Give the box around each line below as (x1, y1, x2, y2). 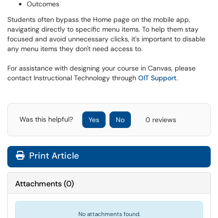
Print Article (27, 150, 79, 162)
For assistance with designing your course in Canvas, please (7, 64, 196, 73)
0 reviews (145, 115, 176, 124)
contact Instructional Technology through (7, 73, 138, 82)
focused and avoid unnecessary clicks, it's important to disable (7, 35, 205, 43)
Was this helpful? (19, 114, 75, 124)
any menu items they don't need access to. (7, 44, 143, 53)
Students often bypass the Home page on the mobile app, (7, 15, 190, 24)
